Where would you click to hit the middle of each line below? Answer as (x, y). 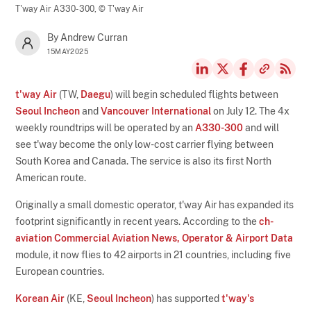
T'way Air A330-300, (57, 9)
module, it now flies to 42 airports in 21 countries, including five (153, 254)
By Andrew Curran (88, 37)
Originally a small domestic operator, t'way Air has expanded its (155, 204)
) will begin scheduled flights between (195, 94)
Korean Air (40, 298)
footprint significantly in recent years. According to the (137, 221)
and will (261, 127)
